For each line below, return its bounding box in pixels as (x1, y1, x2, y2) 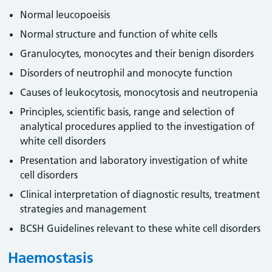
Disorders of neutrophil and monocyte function (20, 67, 233, 79)
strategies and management (20, 203, 147, 215)
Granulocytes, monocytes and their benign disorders (20, 47, 254, 59)
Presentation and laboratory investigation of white (20, 154, 248, 166)
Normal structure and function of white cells (20, 28, 218, 40)
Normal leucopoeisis (20, 8, 110, 21)
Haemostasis (8, 249, 94, 267)
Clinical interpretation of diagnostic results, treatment (20, 188, 260, 200)
